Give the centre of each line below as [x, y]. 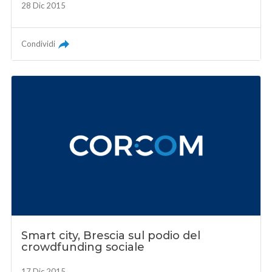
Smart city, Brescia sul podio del [111, 236]
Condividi [39, 44]
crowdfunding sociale [83, 247]
